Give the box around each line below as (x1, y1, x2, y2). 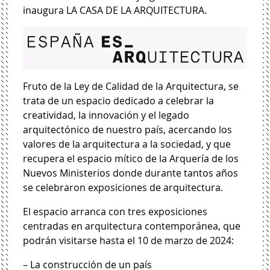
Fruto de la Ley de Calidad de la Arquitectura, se (23, 79, 239, 93)
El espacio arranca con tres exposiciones (23, 204, 208, 218)
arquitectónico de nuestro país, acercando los (23, 122, 233, 136)
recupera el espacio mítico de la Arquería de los (23, 151, 239, 165)
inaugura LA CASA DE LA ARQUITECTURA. (23, 3, 207, 17)
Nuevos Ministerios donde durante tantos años (23, 166, 239, 180)
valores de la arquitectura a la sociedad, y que (23, 137, 231, 151)
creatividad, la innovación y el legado (23, 108, 190, 122)
